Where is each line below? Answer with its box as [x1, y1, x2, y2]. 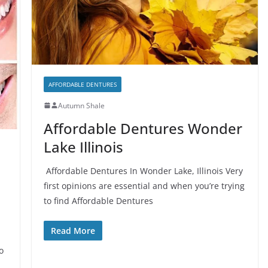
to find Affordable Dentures [43, 194, 153, 206]
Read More [50, 224, 95, 236]
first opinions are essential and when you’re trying [43, 179, 245, 191]
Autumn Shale [57, 100, 105, 111]
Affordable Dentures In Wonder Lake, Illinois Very [43, 165, 243, 176]
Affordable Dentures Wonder [43, 118, 242, 138]
